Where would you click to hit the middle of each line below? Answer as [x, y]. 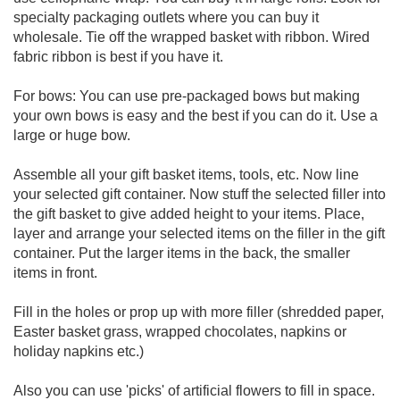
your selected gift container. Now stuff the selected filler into [200, 194]
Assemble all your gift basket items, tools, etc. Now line [186, 175]
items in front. [55, 273]
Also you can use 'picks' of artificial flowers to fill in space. [194, 391]
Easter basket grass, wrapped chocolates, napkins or [180, 332]
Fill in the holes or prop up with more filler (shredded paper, [199, 312]
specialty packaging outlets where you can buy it [166, 17]
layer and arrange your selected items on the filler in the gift [199, 233]
